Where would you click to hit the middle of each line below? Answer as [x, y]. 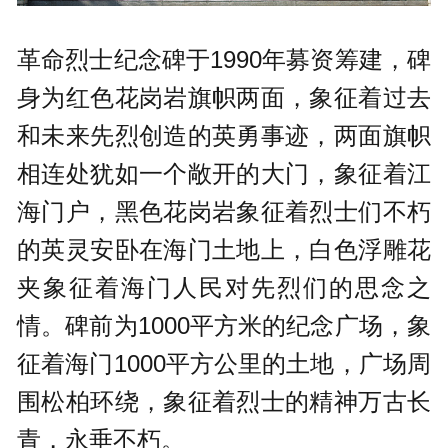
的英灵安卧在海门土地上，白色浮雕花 [224, 250]
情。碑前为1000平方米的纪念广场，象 [224, 326]
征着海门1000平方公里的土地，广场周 [224, 364]
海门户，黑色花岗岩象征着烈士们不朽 [224, 212]
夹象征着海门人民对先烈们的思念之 [224, 288]
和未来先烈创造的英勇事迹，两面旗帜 [224, 136]
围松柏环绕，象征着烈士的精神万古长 [224, 402]
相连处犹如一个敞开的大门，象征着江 [224, 174]
